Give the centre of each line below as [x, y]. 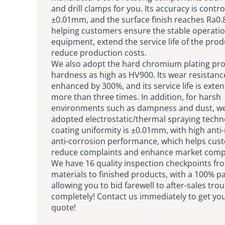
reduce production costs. [99, 52]
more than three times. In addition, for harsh [136, 97]
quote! [64, 207]
